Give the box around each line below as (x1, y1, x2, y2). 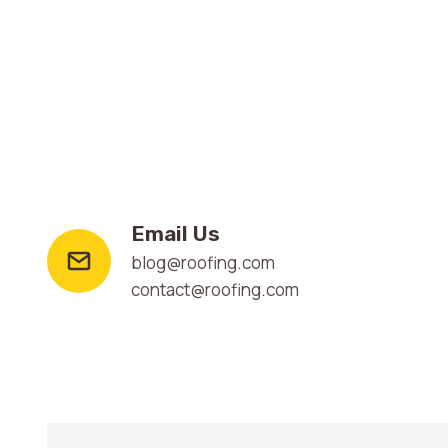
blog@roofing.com (131, 251, 275, 274)
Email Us (131, 221, 220, 246)
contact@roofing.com (131, 278, 299, 301)
